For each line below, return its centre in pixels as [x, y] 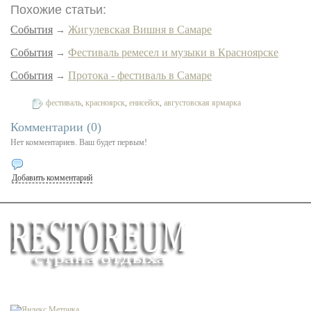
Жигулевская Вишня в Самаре [140, 30]
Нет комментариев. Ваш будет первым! [79, 142]
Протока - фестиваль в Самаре [140, 75]
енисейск [145, 103]
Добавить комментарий [52, 178]
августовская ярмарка [203, 103]
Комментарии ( [51, 127]
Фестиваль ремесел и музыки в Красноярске [173, 52]
